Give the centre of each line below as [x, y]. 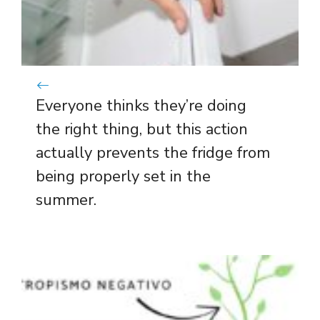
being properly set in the [123, 176]
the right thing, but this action [142, 129]
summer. [66, 200]
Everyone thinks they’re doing [141, 105]
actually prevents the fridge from [153, 152]
